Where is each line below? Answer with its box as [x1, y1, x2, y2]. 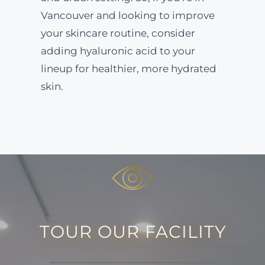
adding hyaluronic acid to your [40, 45, 195, 57]
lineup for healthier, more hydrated [40, 63, 216, 75]
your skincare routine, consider [40, 27, 195, 39]
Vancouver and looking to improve [40, 9, 215, 21]
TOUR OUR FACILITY [39, 221, 226, 242]
